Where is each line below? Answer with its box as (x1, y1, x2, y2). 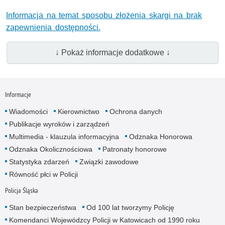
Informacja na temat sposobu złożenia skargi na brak (6, 11, 202, 20)
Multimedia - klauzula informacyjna (9, 133, 119, 141)
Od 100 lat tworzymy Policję (86, 203, 174, 212)
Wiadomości (9, 107, 48, 116)
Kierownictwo (57, 107, 99, 116)
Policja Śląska (5, 186, 38, 195)
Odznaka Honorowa (129, 133, 192, 141)
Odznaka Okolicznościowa (9, 145, 92, 154)
